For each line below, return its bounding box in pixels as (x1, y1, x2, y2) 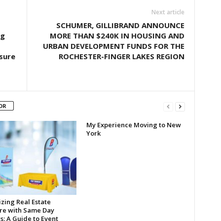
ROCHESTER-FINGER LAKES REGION (58, 51, 184, 61)
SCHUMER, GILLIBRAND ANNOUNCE (56, 20, 184, 30)
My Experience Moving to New (86, 120, 181, 129)
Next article (151, 8, 184, 16)
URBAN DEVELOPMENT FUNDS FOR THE (42, 41, 184, 51)
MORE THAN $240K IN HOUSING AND (49, 31, 184, 40)
